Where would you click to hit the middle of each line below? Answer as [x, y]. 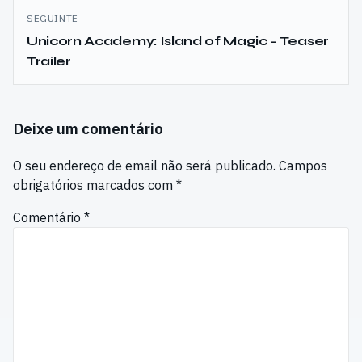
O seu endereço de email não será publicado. [144, 165]
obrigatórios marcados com [95, 185]
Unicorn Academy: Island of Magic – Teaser [178, 40]
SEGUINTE [53, 19]
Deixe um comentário [88, 128]
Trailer [49, 61]
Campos [303, 165]
